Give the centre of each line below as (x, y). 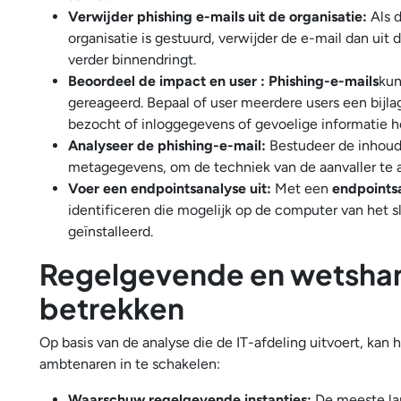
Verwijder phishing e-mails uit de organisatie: (219, 17)
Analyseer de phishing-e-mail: (169, 145)
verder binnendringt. (134, 60)
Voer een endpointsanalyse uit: (171, 188)
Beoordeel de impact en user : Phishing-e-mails (223, 81)
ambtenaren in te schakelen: (130, 364)
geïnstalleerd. (111, 231)
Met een (303, 188)
